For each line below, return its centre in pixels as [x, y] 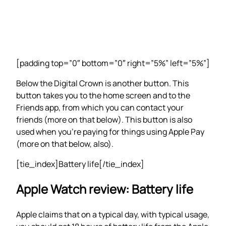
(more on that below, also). [65, 144]
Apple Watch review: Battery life [105, 189]
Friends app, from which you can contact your [100, 108]
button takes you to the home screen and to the [103, 96]
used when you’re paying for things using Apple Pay [110, 132]
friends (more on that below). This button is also [104, 120]
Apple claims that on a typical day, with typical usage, [113, 215]
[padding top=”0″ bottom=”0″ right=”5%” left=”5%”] [113, 63]
